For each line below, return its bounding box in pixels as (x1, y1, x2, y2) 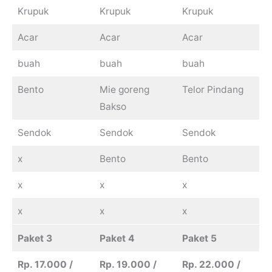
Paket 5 (182, 233, 217, 245)
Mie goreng (99, 84, 149, 96)
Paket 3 (17, 233, 52, 245)
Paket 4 (99, 233, 135, 245)
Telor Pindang (182, 84, 243, 96)
